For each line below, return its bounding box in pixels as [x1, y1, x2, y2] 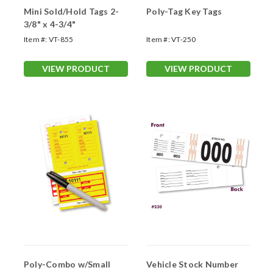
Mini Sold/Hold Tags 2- [23, 6, 110, 17]
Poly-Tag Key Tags [146, 6, 223, 17]
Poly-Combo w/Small [23, 259, 111, 270]
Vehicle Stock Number [146, 259, 238, 270]
